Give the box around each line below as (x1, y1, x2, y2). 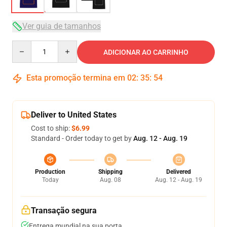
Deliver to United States (31, 110, 117, 120)
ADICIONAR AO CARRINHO (103, 48, 188, 56)
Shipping (98, 168, 123, 175)
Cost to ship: (31, 124, 71, 132)
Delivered (166, 168, 191, 175)
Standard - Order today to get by (31, 134, 133, 142)
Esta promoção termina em (24, 73, 127, 83)
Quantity (12, 41, 40, 49)
